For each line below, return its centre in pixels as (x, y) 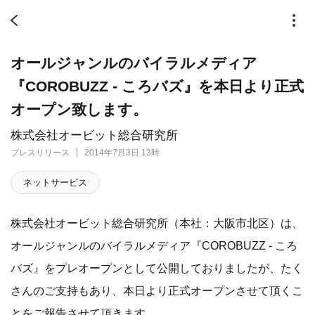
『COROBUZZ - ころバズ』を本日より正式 (157, 86)
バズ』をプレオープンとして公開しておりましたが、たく (157, 268)
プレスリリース (40, 153)
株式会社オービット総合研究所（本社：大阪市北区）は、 (157, 223)
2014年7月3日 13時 (122, 153)
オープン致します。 (79, 109)
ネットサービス (55, 182)
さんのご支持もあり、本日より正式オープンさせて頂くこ (157, 290)
